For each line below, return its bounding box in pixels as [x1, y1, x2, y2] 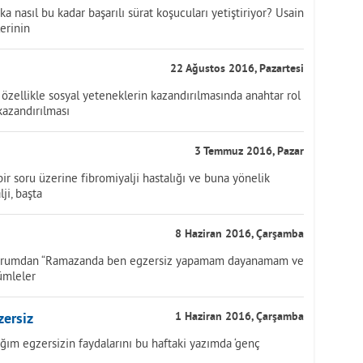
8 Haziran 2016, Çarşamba [175, 228, 304, 241]
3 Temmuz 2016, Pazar [194, 145, 304, 159]
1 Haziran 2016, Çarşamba [175, 310, 304, 324]
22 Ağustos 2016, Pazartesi [170, 62, 304, 76]
